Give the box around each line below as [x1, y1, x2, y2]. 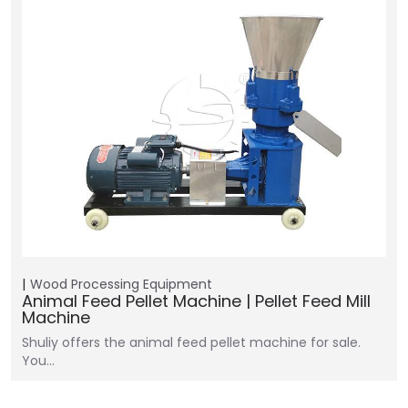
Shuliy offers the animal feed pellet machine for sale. [22, 333, 361, 352]
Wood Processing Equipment [30, 275, 212, 293]
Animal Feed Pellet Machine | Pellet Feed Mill [22, 290, 371, 312]
